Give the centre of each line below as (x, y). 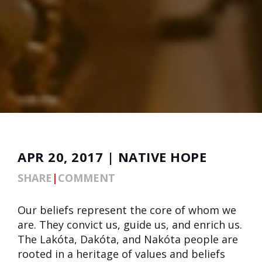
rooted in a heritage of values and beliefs (121, 254)
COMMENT (87, 177)
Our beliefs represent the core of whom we (127, 210)
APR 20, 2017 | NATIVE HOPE (112, 156)
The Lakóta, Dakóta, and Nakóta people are (128, 239)
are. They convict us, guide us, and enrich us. (130, 224)
